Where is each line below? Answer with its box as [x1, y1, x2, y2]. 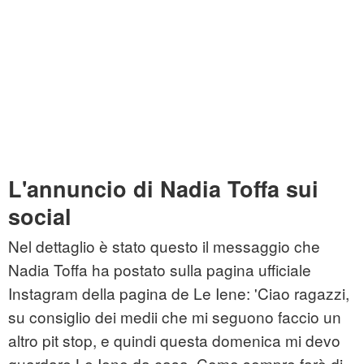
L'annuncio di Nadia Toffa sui [8, 173, 318, 205]
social [8, 201, 71, 232]
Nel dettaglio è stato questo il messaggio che [8, 235, 320, 258]
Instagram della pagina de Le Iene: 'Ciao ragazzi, [8, 282, 349, 305]
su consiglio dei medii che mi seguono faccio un [8, 305, 341, 328]
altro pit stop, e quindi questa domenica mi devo [8, 329, 340, 352]
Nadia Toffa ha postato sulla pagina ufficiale [8, 258, 311, 281]
